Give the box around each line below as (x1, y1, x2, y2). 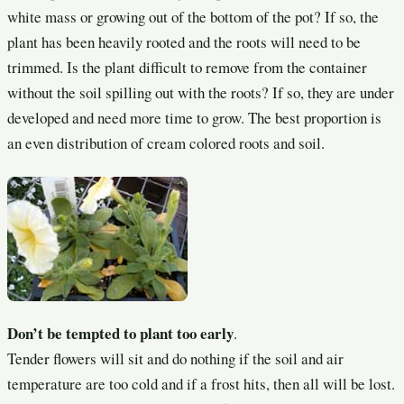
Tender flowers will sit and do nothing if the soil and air (7, 347, 344, 369)
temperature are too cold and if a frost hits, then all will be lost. (7, 372, 395, 394)
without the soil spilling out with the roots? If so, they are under (7, 82, 394, 104)
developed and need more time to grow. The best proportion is (7, 107, 381, 129)
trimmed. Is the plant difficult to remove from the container (7, 57, 367, 78)
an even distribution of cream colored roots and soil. (7, 133, 325, 154)
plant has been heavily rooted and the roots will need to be (7, 32, 361, 53)
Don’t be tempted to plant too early (7, 321, 234, 344)
